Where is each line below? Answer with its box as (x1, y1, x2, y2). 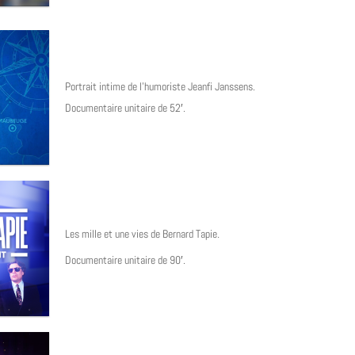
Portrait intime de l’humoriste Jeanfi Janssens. (65, 79, 255, 94)
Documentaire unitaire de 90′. (65, 253, 185, 268)
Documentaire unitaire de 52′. (65, 101, 185, 116)
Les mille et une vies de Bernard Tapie (65, 227, 217, 242)
